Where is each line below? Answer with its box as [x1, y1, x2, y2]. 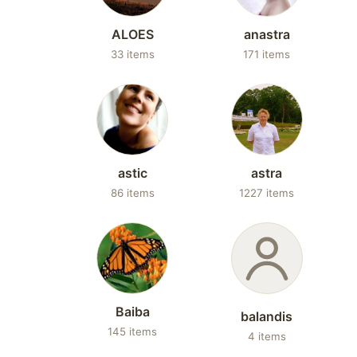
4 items [247, 330, 286, 343]
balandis [241, 308, 293, 324]
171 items [243, 48, 291, 61]
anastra [243, 26, 290, 42]
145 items [108, 325, 158, 338]
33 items [110, 48, 155, 61]
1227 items [239, 186, 295, 199]
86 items [110, 186, 155, 199]
